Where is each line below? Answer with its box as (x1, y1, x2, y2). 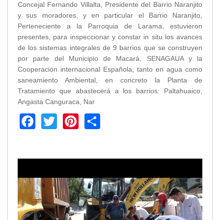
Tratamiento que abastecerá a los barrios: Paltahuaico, (18, 87, 202, 95)
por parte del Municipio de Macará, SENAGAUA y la (18, 55, 202, 63)
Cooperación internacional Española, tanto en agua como (18, 65, 202, 74)
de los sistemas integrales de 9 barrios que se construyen (18, 44, 202, 52)
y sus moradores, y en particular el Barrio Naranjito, (18, 11, 202, 20)
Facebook (35, 111, 105, 129)
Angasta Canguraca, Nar (18, 98, 95, 106)
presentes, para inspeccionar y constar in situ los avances (18, 33, 202, 41)
